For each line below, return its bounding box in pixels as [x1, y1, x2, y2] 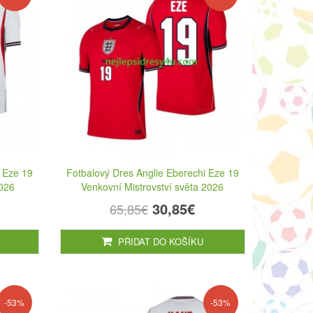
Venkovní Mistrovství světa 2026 [81, 179, 224, 194]
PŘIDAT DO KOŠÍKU [115, 234, 204, 248]
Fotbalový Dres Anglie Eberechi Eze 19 [66, 165, 239, 180]
